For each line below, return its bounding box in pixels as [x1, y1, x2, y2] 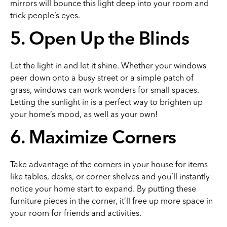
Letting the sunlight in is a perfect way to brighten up [10, 97, 203, 107]
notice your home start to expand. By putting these [10, 183, 196, 194]
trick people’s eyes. [10, 10, 80, 20]
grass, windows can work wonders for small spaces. [10, 85, 199, 95]
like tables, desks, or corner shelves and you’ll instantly [10, 171, 210, 181]
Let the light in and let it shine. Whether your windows [10, 60, 206, 70]
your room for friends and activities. [10, 208, 141, 218]
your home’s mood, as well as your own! [10, 109, 158, 119]
